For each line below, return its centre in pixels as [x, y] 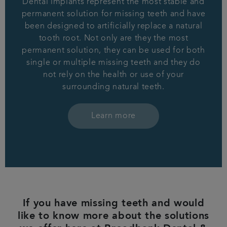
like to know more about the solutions [113, 217]
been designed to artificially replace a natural [113, 27]
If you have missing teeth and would [113, 204]
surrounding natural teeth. [113, 87]
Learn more [113, 116]
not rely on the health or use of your [113, 75]
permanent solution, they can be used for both [113, 51]
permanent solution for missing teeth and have [113, 14]
